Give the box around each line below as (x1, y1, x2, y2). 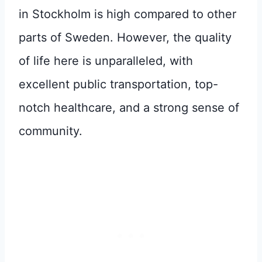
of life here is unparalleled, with (19, 53, 193, 68)
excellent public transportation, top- (19, 77, 218, 91)
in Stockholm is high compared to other (19, 6, 236, 21)
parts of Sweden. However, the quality (19, 30, 232, 44)
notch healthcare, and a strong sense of (19, 100, 239, 115)
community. (19, 123, 86, 138)
